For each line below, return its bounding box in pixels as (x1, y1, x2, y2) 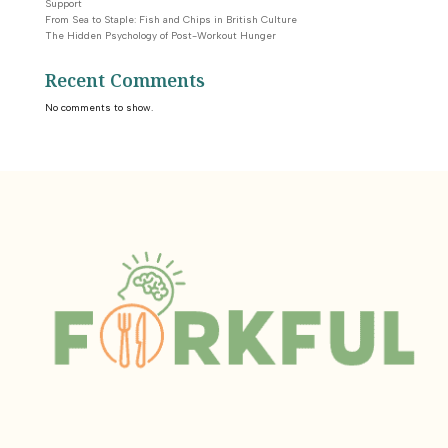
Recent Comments (44, 66, 205, 96)
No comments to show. (44, 100, 153, 114)
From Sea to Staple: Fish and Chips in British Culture (44, 12, 297, 26)
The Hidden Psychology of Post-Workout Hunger (44, 28, 276, 42)
